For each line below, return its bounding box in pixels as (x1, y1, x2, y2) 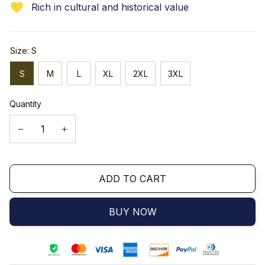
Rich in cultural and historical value (31, 1, 189, 14)
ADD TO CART (99, 172, 166, 185)
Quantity (9, 99, 41, 109)
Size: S (10, 46, 37, 56)
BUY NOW (108, 205, 157, 218)
